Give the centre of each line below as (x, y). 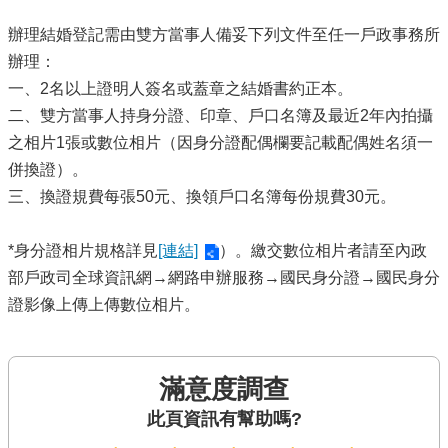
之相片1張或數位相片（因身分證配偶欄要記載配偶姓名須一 (220, 143)
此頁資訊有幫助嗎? (224, 419)
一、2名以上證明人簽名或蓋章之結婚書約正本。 (180, 89)
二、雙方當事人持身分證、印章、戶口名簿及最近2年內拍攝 (220, 116)
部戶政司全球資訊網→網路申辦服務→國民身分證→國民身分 (224, 278)
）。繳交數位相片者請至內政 (323, 251)
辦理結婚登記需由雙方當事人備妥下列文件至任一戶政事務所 (224, 35)
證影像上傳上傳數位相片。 (104, 305)
